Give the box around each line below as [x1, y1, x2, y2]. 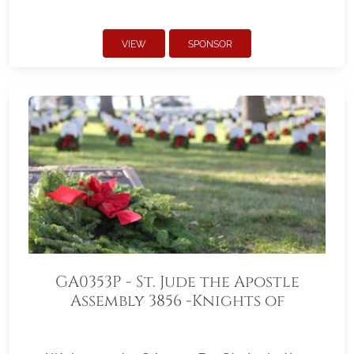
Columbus [135, 309, 219, 331]
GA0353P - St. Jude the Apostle [55, 271, 299, 293]
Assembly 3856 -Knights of [70, 290, 284, 312]
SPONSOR [188, 39, 232, 51]
